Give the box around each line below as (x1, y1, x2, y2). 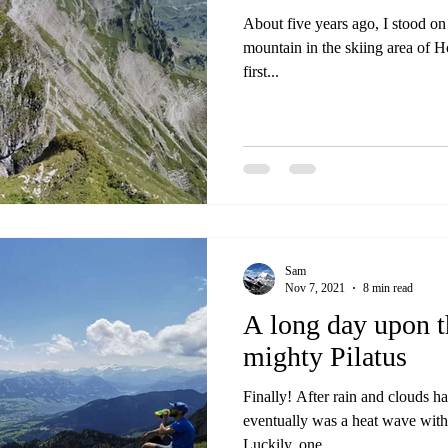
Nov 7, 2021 (285, 280, 345, 295)
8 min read (363, 280, 413, 295)
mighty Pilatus (243, 340, 407, 372)
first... (243, 63, 279, 80)
